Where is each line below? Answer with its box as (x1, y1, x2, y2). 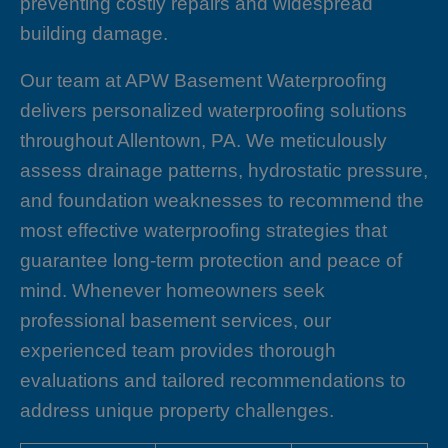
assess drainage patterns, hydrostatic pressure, (20, 160, 428, 182)
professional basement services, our (20, 310, 331, 332)
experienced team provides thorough (20, 340, 336, 362)
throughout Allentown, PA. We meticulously (20, 130, 387, 152)
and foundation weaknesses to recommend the (20, 190, 424, 212)
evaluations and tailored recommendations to (20, 370, 406, 392)
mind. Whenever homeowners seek (20, 280, 325, 302)
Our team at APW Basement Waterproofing (20, 70, 387, 92)
